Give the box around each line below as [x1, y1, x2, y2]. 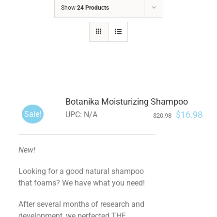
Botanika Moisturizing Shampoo [65, 96, 188, 107]
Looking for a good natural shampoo [18, 167, 144, 176]
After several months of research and [18, 200, 144, 209]
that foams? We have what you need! [18, 178, 145, 187]
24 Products [77, 4, 109, 11]
